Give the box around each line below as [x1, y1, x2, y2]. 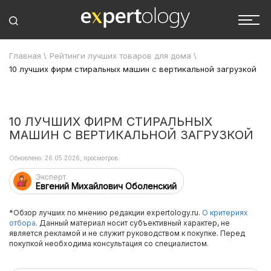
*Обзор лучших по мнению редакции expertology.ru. [9, 208, 202, 217]
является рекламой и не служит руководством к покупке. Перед [9, 229, 245, 238]
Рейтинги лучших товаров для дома [50, 51, 191, 60]
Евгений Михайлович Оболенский [36, 181, 177, 191]
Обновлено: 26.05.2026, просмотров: [9, 154, 120, 162]
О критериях [202, 208, 248, 217]
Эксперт [36, 172, 66, 181]
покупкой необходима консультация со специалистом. [9, 239, 209, 248]
